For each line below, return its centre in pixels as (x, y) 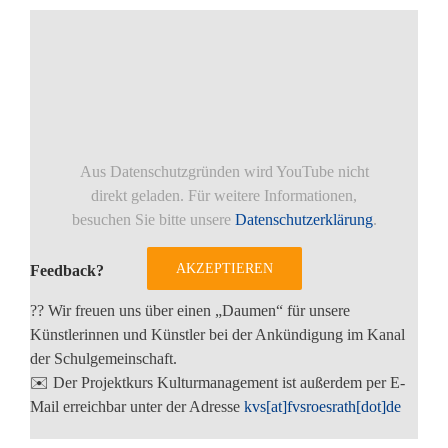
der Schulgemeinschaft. (103, 358)
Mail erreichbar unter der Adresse (137, 406)
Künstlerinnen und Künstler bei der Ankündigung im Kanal (217, 334)
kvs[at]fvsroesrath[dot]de (322, 406)
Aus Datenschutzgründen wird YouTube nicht (224, 171)
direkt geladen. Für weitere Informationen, (224, 195)
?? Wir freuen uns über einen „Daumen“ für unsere (190, 310)
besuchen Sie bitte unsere (153, 219)
